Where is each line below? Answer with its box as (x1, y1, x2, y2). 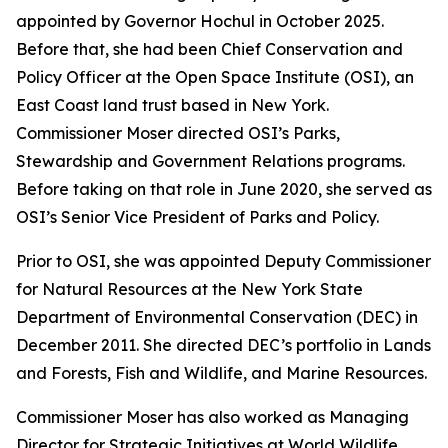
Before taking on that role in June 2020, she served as (16, 179, 432, 199)
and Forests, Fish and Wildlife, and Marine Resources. (16, 363, 427, 383)
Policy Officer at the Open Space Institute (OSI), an (16, 67, 414, 87)
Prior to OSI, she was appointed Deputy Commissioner (16, 251, 431, 271)
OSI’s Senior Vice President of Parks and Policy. (16, 207, 379, 227)
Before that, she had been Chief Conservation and (16, 39, 403, 59)
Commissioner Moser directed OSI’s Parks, (16, 123, 340, 143)
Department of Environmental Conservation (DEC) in (16, 307, 418, 327)
